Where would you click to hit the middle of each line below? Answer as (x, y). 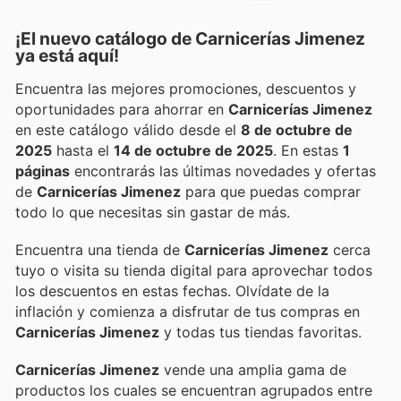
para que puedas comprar (271, 191)
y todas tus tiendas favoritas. (260, 333)
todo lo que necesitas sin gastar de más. (153, 212)
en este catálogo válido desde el (128, 129)
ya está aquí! (67, 55)
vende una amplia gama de (253, 370)
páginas (43, 171)
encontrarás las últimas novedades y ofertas (223, 171)
